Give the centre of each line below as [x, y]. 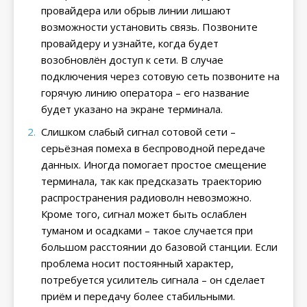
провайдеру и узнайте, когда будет [130, 43]
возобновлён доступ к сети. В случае [132, 60]
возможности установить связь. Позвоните [149, 27]
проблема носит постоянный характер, [137, 263]
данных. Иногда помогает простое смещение [154, 164]
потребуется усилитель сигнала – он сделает [153, 280]
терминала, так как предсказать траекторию [151, 181]
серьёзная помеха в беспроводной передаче [153, 148]
